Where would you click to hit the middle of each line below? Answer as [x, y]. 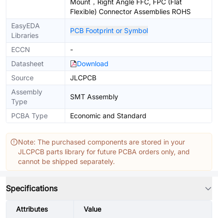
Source [22, 78]
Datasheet [27, 64]
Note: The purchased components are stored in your [101, 142]
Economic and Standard [108, 116]
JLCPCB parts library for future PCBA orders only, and [104, 152]
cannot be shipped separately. [66, 161]
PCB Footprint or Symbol [109, 30]
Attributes [32, 209]
